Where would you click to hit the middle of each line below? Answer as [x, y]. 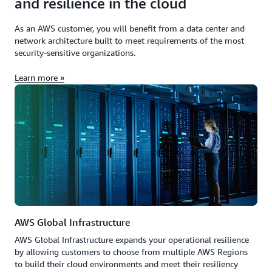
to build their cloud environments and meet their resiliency [126, 264]
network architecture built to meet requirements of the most [129, 40]
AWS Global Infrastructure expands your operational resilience [132, 240]
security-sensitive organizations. [75, 53]
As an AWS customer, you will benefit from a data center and [130, 28]
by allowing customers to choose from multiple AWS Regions [131, 252]
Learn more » [39, 77]
